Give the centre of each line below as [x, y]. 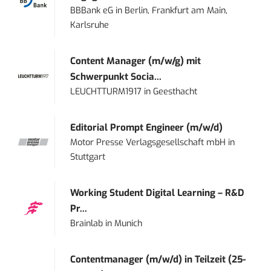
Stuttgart [88, 157]
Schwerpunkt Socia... [116, 77]
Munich [129, 224]
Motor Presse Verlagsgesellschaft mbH [148, 143]
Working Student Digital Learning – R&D [158, 193]
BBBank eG [92, 11]
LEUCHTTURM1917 [106, 92]
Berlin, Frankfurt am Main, [176, 11]
